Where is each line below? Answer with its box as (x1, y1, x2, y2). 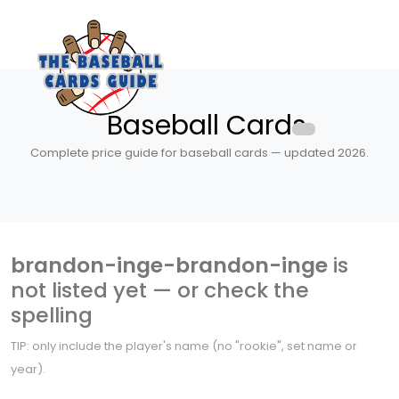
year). (11, 361, 45, 378)
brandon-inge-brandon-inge (11, 250, 328, 280)
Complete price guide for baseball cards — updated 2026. (30, 144, 369, 161)
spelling (11, 300, 93, 330)
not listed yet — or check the (11, 275, 309, 305)
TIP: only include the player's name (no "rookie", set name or (11, 338, 357, 354)
